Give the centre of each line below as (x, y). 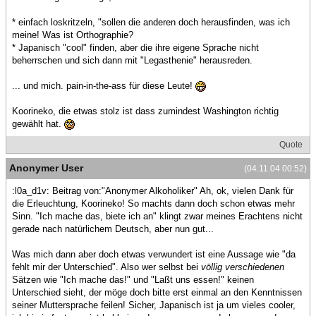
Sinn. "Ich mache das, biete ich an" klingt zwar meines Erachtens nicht (157, 217)
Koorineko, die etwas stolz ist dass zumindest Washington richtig (145, 111)
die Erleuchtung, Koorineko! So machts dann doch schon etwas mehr (153, 204)
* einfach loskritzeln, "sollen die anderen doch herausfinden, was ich (151, 23)
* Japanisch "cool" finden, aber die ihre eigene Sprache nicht (135, 48)
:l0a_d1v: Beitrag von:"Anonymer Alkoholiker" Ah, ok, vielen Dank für (153, 191)
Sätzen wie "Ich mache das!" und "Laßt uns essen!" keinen (133, 280)
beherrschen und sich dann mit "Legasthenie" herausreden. (132, 61)
